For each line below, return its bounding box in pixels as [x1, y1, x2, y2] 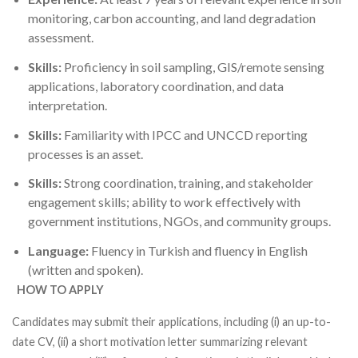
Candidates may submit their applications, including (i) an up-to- [12, 314, 331, 328]
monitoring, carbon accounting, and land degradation [28, 10, 316, 26]
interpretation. [28, 97, 107, 113]
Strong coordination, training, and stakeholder [64, 175, 313, 191]
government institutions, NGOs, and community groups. [28, 213, 331, 229]
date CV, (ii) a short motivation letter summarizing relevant [12, 334, 308, 348]
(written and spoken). [28, 262, 143, 278]
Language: [28, 243, 91, 259]
